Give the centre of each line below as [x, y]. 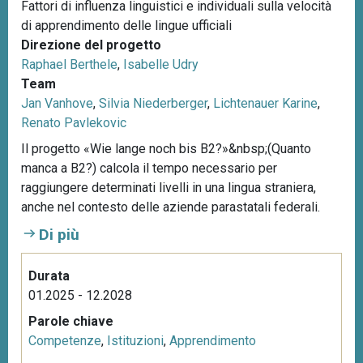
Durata [49, 275]
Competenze [65, 340]
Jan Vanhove [57, 103]
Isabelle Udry [161, 64]
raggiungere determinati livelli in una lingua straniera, [169, 187]
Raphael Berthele [69, 64]
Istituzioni [135, 340]
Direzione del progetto [91, 45]
